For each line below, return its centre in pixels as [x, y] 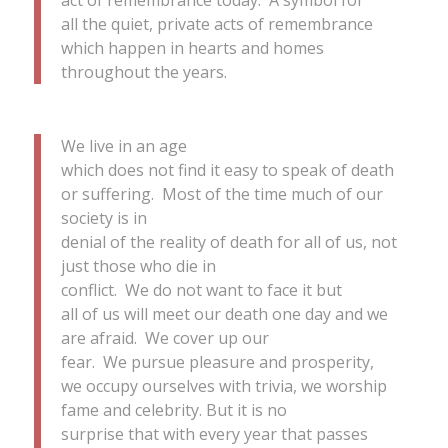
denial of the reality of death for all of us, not [228, 242]
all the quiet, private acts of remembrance [216, 23]
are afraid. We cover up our [164, 338]
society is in [103, 218]
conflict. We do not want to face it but [201, 290]
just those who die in [138, 266]
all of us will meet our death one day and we [224, 314]
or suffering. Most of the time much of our [221, 194]
